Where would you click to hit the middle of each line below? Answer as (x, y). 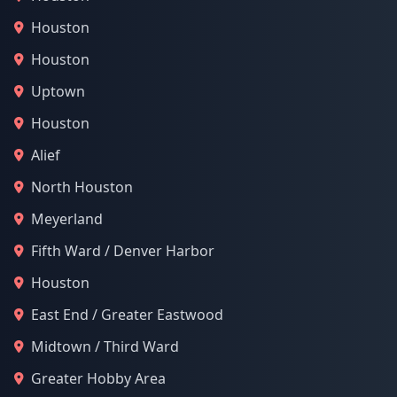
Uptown (58, 91)
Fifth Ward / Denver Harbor (123, 251)
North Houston (82, 187)
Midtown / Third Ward (105, 346)
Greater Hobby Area (98, 378)
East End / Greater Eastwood (127, 315)
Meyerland (67, 219)
